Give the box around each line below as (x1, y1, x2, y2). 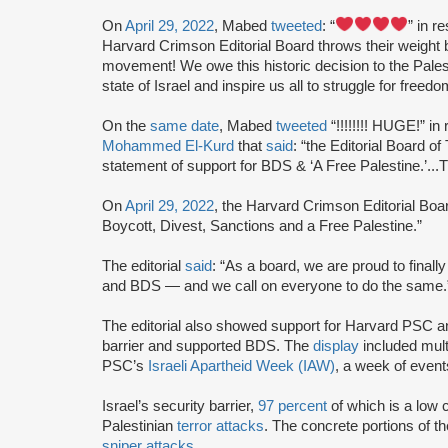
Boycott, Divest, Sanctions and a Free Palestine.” (102, 217, 426, 234)
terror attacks (177, 417, 264, 434)
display (313, 337, 359, 354)
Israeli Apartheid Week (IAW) (148, 357, 335, 374)
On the (102, 117, 150, 134)
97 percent (258, 397, 327, 414)
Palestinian (102, 417, 177, 434)
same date (150, 117, 219, 134)
